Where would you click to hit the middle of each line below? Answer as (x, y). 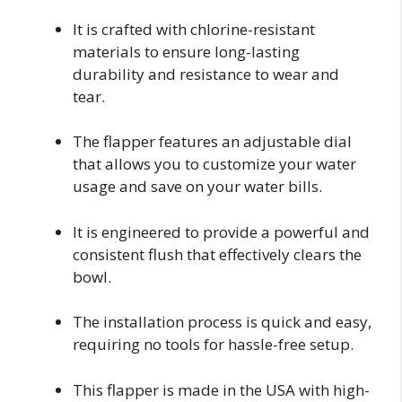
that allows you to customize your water (214, 164)
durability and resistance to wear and (206, 74)
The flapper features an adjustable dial (212, 142)
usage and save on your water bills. (197, 187)
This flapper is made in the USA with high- (221, 389)
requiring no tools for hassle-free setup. (213, 345)
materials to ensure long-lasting (186, 51)
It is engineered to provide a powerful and (221, 232)
